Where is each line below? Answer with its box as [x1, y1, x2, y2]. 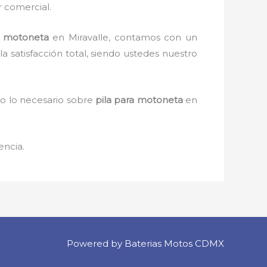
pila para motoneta [95, 94, 183, 105]
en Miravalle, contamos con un [48, 31, 198, 43]
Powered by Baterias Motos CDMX [67, 238, 224, 249]
